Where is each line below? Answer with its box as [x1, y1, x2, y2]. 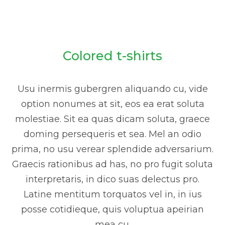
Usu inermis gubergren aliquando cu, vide [17, 83, 208, 95]
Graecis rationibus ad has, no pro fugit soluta [12, 159, 213, 170]
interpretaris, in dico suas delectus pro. [26, 174, 199, 185]
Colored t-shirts [63, 48, 162, 64]
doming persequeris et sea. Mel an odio [24, 129, 201, 140]
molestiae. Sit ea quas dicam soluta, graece [15, 114, 210, 125]
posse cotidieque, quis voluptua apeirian [21, 204, 204, 215]
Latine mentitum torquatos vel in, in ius [23, 189, 202, 200]
